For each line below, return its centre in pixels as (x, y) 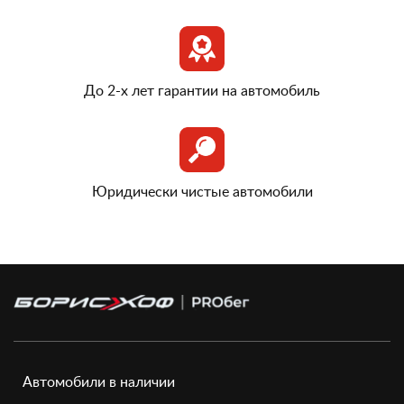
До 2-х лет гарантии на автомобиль (202, 91)
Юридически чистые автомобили (202, 192)
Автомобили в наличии (99, 382)
